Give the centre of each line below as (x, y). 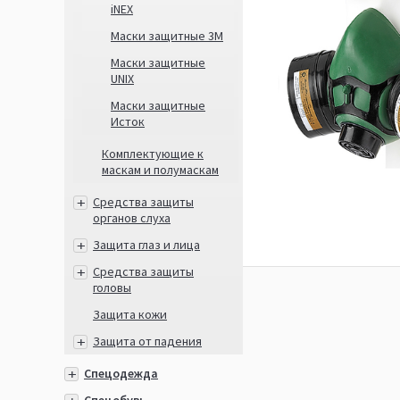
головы (112, 287)
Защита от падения (147, 341)
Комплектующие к (153, 154)
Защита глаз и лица (146, 245)
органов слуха (132, 218)
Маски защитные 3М (167, 36)
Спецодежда (121, 373)
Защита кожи (130, 314)
